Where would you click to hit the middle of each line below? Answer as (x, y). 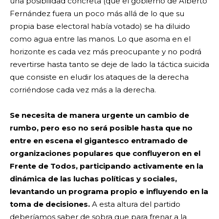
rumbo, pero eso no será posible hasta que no (101, 128)
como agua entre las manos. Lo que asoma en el (100, 39)
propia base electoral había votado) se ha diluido (100, 26)
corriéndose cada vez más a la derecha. (83, 89)
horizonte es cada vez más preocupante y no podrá (106, 51)
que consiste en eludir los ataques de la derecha (99, 77)
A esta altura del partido (135, 204)
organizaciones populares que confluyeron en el (105, 153)
